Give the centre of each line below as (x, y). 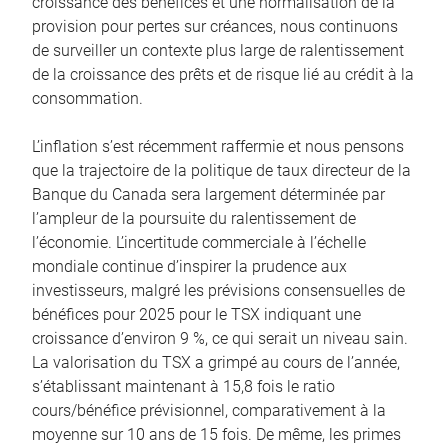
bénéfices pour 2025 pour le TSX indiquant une (196, 314)
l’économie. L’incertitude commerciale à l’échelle (199, 242)
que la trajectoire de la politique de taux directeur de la (221, 170)
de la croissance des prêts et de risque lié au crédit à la (223, 74)
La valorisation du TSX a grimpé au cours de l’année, (216, 362)
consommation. (87, 98)
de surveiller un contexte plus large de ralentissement (218, 50)
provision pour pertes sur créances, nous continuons (215, 26)
